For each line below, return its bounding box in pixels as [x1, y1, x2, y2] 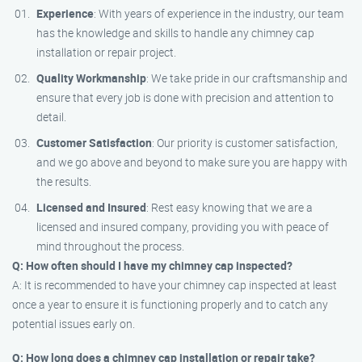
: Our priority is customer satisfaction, [152, 135, 338, 150]
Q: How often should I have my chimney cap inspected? [12, 258, 293, 273]
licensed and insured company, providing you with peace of [36, 219, 329, 234]
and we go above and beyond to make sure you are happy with [36, 154, 347, 170]
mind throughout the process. [36, 238, 184, 254]
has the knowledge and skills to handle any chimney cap [36, 25, 314, 40]
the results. [36, 174, 91, 189]
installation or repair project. [36, 44, 176, 60]
